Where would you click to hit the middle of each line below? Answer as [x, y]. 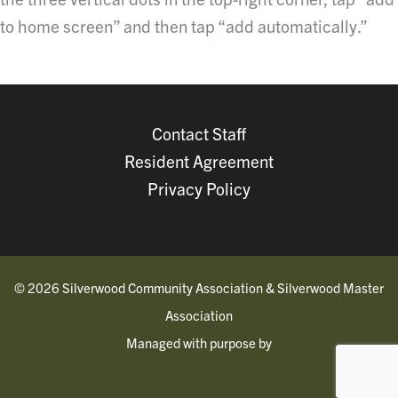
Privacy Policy [199, 188]
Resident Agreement [199, 160]
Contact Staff [199, 133]
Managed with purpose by [199, 342]
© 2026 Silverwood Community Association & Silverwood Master [199, 287]
